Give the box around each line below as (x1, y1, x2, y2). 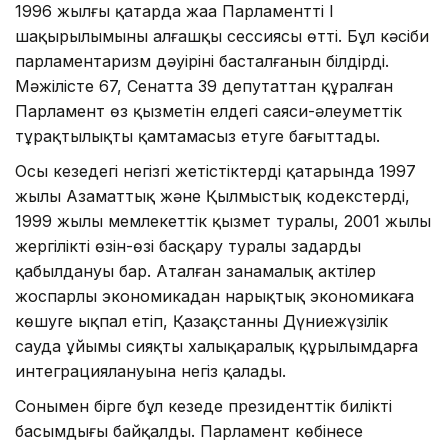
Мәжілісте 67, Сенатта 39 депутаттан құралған (15, 76, 393, 97)
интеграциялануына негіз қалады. (15, 361, 286, 382)
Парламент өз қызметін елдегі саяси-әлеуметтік (15, 101, 402, 122)
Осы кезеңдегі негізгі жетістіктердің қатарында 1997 (15, 161, 416, 182)
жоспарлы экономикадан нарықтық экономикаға (15, 286, 414, 307)
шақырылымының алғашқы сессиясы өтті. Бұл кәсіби (15, 26, 429, 47)
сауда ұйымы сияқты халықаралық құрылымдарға (15, 336, 418, 357)
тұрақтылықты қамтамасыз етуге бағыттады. (15, 126, 380, 147)
